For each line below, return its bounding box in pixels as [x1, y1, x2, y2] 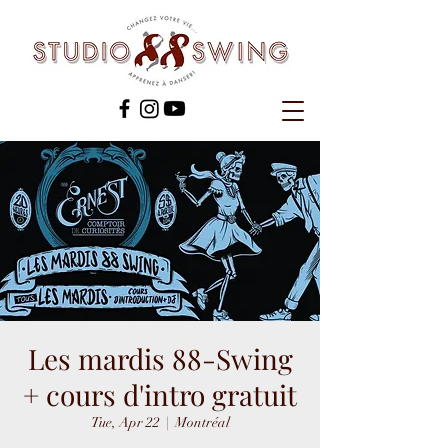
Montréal [174, 414, 230, 431]
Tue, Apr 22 [90, 414, 160, 431]
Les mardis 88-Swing [27, 340, 293, 377]
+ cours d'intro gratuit [23, 376, 297, 413]
